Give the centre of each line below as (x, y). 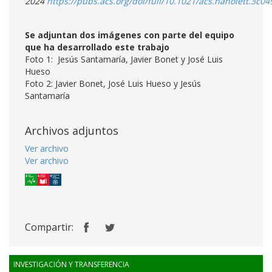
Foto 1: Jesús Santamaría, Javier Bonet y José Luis (124, 59)
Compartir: (49, 227)
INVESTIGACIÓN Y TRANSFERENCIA (71, 265)
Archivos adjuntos (72, 131)
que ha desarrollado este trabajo (97, 47)
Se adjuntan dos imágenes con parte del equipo (130, 35)
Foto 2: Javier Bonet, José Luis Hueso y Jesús (113, 83)
